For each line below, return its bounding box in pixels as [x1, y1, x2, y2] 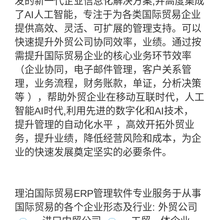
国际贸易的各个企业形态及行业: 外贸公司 [15, 202, 197, 213]
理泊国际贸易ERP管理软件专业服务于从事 [15, 188, 201, 199]
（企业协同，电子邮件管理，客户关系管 [15, 64, 192, 76]
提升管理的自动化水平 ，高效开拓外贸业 [15, 119, 194, 131]
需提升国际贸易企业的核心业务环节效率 [15, 51, 192, 62]
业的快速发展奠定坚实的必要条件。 [15, 147, 172, 158]
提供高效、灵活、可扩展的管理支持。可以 [15, 23, 201, 34]
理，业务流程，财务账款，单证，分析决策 [15, 78, 201, 89]
